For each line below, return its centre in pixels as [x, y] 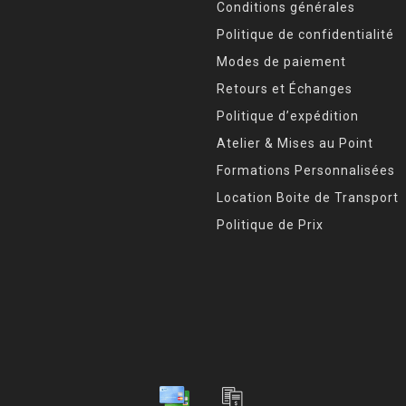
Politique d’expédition [288, 116]
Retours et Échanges [285, 88]
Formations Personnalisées [306, 170]
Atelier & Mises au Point [295, 143]
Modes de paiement [281, 61]
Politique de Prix [270, 224]
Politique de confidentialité [305, 34]
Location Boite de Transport [308, 197]
